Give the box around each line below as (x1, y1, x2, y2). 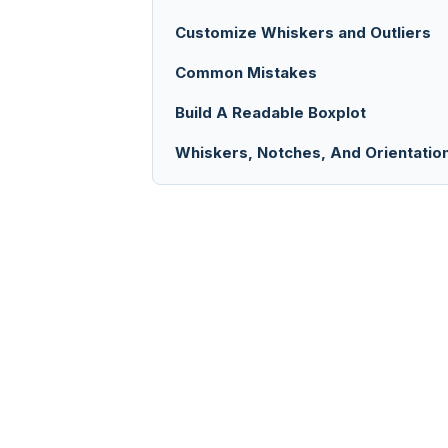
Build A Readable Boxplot (175, 103, 366, 123)
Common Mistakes (175, 63, 317, 83)
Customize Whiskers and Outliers (175, 23, 431, 43)
